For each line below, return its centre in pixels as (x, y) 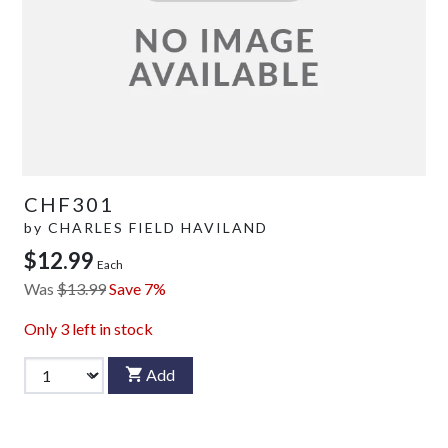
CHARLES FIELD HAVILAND (158, 227)
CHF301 (69, 203)
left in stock (111, 328)
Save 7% (137, 288)
